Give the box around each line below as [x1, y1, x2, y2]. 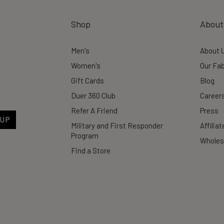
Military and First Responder [71, 121, 163, 130]
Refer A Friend [71, 106, 117, 115]
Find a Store [71, 146, 110, 155]
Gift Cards [71, 76, 104, 85]
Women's [71, 61, 100, 70]
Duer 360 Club [71, 91, 115, 100]
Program [71, 131, 98, 140]
